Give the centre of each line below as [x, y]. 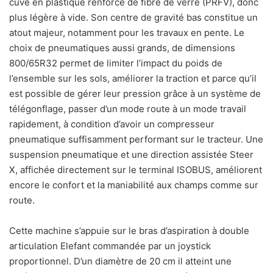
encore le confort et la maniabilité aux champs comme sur [134, 185]
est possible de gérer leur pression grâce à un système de [135, 93]
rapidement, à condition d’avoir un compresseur [112, 124]
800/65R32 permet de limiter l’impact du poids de [116, 63]
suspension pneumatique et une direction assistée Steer [131, 154]
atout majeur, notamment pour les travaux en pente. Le [127, 32]
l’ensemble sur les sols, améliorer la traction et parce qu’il [133, 78]
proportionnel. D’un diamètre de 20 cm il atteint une [120, 261]
